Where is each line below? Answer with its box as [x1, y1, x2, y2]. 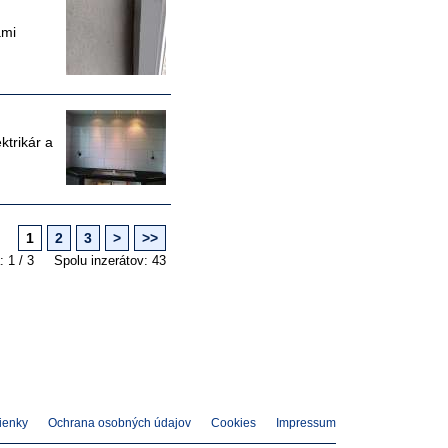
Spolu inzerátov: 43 [54, 253, 166, 268]
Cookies [211, 416, 256, 430]
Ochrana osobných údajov [48, 416, 191, 430]
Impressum [276, 416, 336, 430]
